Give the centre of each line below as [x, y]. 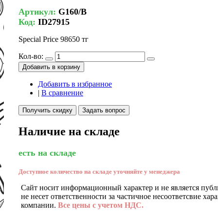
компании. [39, 205]
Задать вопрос [104, 110]
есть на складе [47, 153]
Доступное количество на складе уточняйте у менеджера [99, 171]
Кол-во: [31, 56]
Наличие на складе [69, 131]
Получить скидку [47, 110]
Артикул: [38, 11]
